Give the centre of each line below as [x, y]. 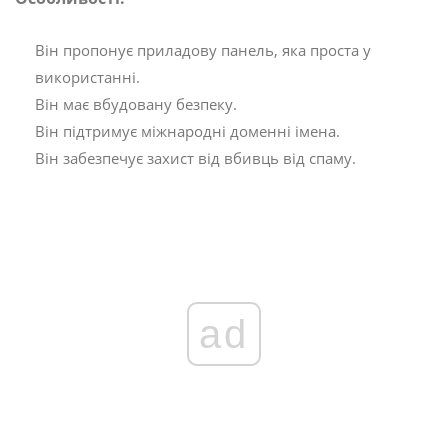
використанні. [87, 76]
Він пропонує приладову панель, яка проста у [203, 49]
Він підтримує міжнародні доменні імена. [187, 130]
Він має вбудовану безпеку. [136, 103]
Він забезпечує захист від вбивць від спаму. [195, 157]
